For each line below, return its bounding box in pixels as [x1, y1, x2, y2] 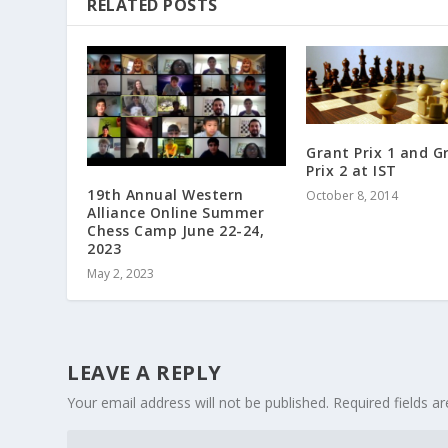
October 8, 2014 [306, 186, 398, 204]
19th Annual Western [87, 184, 244, 204]
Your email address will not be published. [67, 392, 330, 412]
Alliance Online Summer [87, 202, 265, 222]
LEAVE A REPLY [67, 358, 222, 386]
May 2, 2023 [87, 264, 155, 282]
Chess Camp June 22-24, [87, 220, 265, 240]
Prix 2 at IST [306, 160, 397, 180]
